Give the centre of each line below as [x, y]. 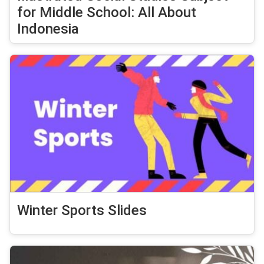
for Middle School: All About [107, 13]
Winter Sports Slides [82, 211]
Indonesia [48, 29]
